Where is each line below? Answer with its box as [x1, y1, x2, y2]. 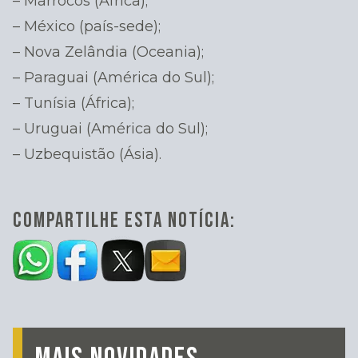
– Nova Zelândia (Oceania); [13, 42, 204, 61]
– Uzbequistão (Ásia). [13, 145, 161, 163]
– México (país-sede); [13, 17, 161, 35]
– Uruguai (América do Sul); [13, 119, 208, 137]
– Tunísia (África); [13, 93, 134, 112]
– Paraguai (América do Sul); [13, 68, 214, 86]
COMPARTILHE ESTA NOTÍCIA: [13, 209, 236, 234]
